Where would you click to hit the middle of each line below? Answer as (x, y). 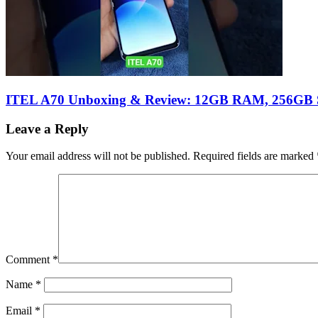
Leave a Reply (47, 128)
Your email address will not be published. (98, 156)
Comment (29, 260)
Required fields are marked (255, 156)
